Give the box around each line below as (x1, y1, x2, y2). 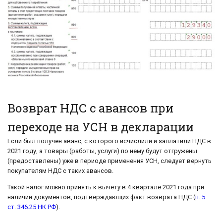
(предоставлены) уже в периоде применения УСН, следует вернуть (7, 157, 212, 165)
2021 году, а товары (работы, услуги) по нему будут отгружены (7, 147, 197, 155)
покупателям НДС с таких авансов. (7, 166, 113, 174)
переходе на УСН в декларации (7, 118, 194, 135)
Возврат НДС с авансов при (7, 100, 173, 116)
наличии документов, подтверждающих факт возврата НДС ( (7, 193, 195, 201)
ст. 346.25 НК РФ (7, 203, 56, 211)
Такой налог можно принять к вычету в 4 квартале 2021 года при (7, 183, 204, 191)
